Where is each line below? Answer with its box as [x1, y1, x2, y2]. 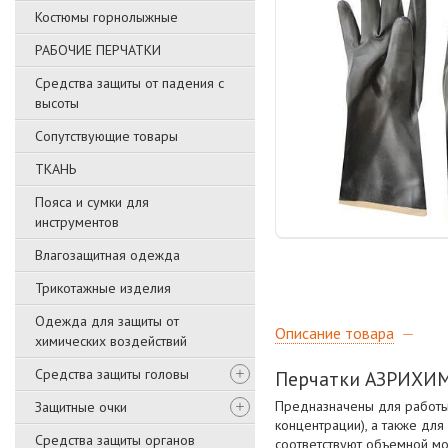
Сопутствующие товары [35, 127, 178, 145]
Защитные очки [35, 398, 127, 416]
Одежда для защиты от [35, 312, 179, 330]
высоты [35, 94, 79, 112]
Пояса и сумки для [35, 193, 149, 211]
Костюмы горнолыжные [35, 8, 178, 26]
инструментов [35, 213, 119, 231]
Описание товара [275, 323, 394, 344]
